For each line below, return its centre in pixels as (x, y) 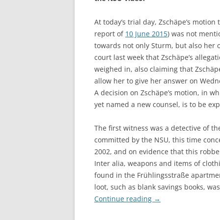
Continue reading (124, 199)
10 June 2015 (146, 34)
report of (110, 34)
